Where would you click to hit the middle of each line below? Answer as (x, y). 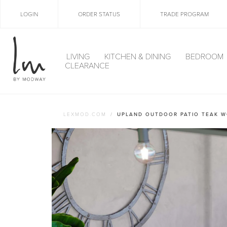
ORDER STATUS (99, 14)
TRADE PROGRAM (184, 14)
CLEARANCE (87, 66)
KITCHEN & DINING (138, 56)
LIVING (79, 56)
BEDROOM (205, 56)
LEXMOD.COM (85, 115)
